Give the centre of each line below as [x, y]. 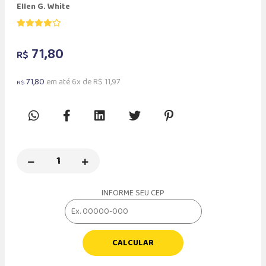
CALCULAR [133, 243]
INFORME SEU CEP [133, 193]
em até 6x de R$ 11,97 [82, 82]
